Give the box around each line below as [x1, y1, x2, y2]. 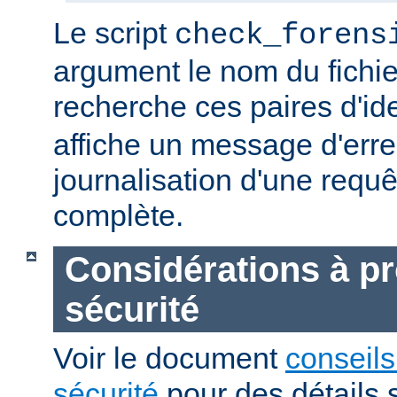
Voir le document [53, 341, 285, 376]
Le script [53, 15, 175, 50]
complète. [53, 198, 183, 232]
